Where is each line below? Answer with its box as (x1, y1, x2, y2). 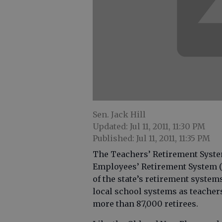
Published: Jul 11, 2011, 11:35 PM (93, 133, 210, 144)
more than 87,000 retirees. (93, 199, 198, 209)
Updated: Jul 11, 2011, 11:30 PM (93, 121, 205, 132)
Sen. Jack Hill (93, 110, 146, 120)
